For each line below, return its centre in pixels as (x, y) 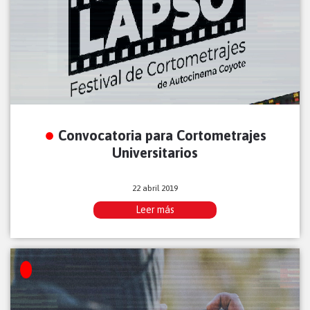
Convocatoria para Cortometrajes (162, 136)
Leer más (155, 210)
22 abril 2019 (155, 189)
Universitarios (155, 153)
